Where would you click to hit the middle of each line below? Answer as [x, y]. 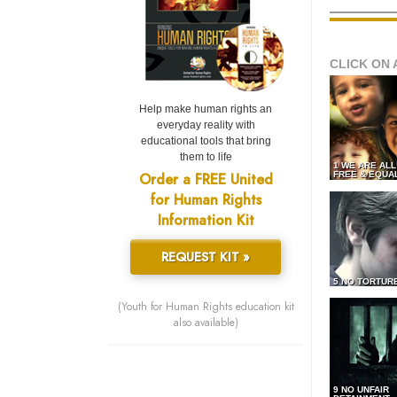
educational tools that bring [206, 141]
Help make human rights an [206, 109]
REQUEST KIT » [206, 257]
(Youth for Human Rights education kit [206, 307]
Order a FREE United [206, 180]
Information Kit [206, 221]
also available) [206, 323]
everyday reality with [206, 125]
